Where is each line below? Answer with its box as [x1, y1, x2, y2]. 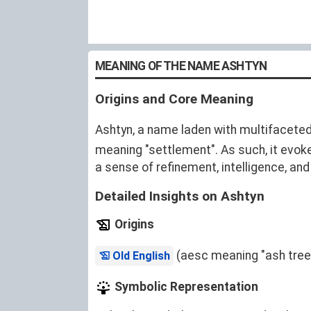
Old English [112, 249, 170, 263]
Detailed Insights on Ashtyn [95, 188, 264, 204]
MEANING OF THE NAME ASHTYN [95, 59, 267, 73]
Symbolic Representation [112, 280, 258, 294]
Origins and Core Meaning [95, 91, 253, 107]
